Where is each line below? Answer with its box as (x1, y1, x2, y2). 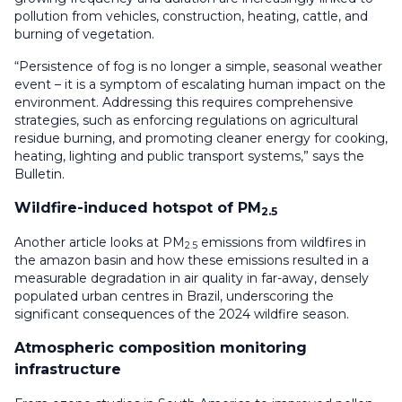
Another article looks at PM (14, 233, 185, 250)
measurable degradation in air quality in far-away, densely (14, 269, 369, 286)
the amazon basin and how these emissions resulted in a (14, 251, 369, 268)
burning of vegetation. (14, 25, 154, 42)
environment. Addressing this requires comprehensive (14, 93, 354, 110)
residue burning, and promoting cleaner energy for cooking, (14, 129, 388, 146)
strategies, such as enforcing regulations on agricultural (14, 111, 358, 128)
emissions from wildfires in (197, 233, 366, 250)
